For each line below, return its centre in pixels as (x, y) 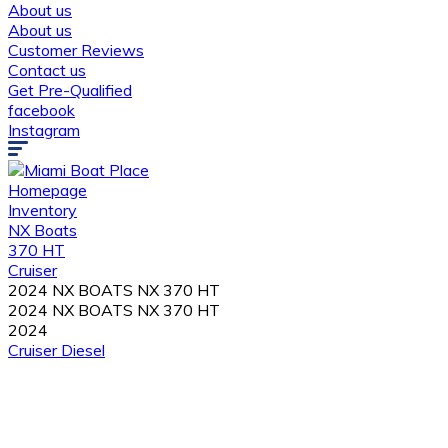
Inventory (42, 210)
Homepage (47, 190)
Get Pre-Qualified (70, 90)
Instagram (44, 130)
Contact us (47, 70)
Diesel (83, 350)
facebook (41, 110)
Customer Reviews (76, 50)
